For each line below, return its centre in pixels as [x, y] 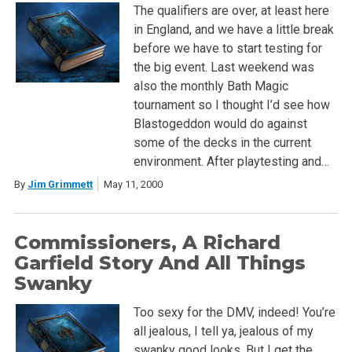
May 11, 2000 [133, 184]
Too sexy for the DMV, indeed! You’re [234, 312]
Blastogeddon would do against [220, 123]
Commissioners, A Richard [147, 242]
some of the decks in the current [222, 142]
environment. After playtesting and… [231, 161]
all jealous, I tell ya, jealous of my [223, 331]
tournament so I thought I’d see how [231, 104]
